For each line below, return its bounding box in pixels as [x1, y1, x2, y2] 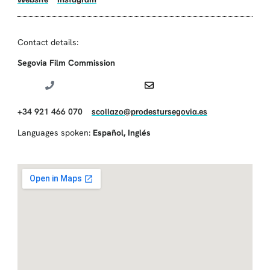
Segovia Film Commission [17, 57, 115, 68]
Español [92, 127, 124, 138]
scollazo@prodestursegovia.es [91, 105, 207, 116]
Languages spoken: [17, 127, 93, 138]
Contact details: [17, 36, 78, 48]
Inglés [127, 127, 151, 138]
